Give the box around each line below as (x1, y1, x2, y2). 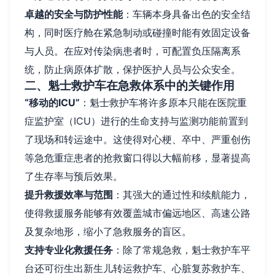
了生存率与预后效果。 (25, 169, 123, 182)
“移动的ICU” (25, 96, 80, 109)
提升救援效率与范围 (25, 188, 113, 201)
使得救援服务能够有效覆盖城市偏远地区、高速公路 (25, 206, 250, 219)
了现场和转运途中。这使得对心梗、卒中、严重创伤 (25, 133, 250, 145)
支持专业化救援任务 (25, 243, 113, 256)
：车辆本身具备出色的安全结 (123, 7, 250, 20)
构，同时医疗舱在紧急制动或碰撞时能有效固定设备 (25, 26, 250, 39)
